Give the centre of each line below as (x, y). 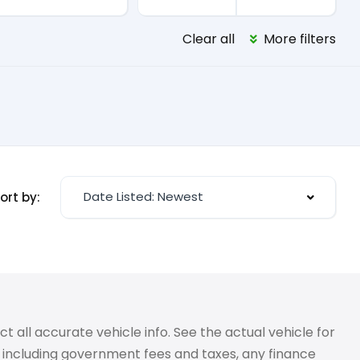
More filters (298, 39)
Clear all (209, 39)
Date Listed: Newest (143, 196)
